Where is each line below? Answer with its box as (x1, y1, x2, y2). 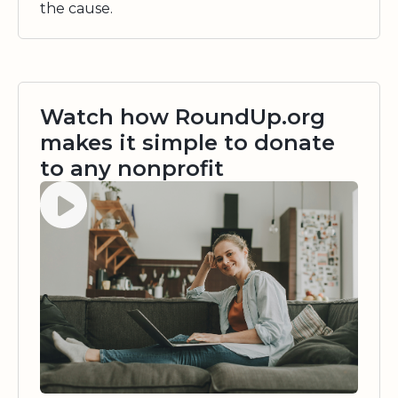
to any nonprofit (40, 155, 224, 182)
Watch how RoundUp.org (40, 104, 325, 131)
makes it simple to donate (40, 130, 335, 156)
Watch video (39, 180, 103, 195)
